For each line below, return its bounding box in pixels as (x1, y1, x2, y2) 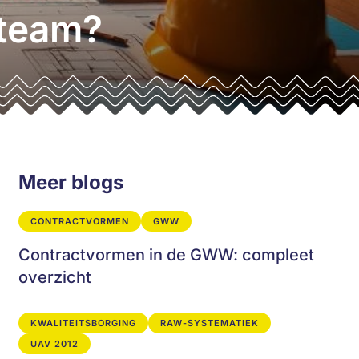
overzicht (18, 268, 91, 287)
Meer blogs (18, 171, 123, 194)
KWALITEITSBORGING (30, 317, 136, 329)
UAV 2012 (30, 338, 79, 349)
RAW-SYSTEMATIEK (159, 317, 259, 329)
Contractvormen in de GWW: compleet (18, 245, 314, 264)
